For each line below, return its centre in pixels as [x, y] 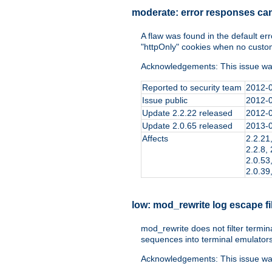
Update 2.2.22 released [187, 113]
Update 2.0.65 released [187, 126]
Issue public [165, 100]
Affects [155, 139]
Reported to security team [192, 88]
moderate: [156, 12]
